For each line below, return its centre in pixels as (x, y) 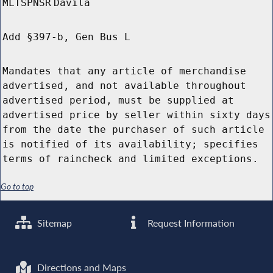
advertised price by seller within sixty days (136, 115)
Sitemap (54, 223)
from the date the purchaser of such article (133, 130)
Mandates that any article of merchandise (124, 71)
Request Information (190, 223)
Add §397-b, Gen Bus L (66, 37)
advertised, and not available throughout (124, 86)
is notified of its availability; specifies (130, 144)
